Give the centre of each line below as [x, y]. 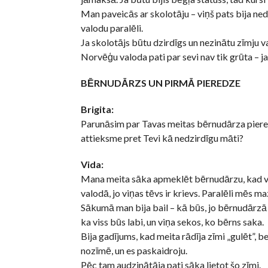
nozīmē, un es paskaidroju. [134, 251]
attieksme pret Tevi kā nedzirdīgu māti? [162, 138]
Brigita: [97, 109]
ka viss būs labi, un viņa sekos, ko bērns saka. [172, 222]
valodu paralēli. [112, 28]
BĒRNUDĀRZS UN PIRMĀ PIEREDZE [160, 83]
